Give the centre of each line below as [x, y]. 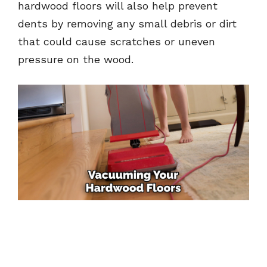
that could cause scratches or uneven [117, 42]
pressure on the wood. [76, 60]
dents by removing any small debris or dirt [127, 24]
